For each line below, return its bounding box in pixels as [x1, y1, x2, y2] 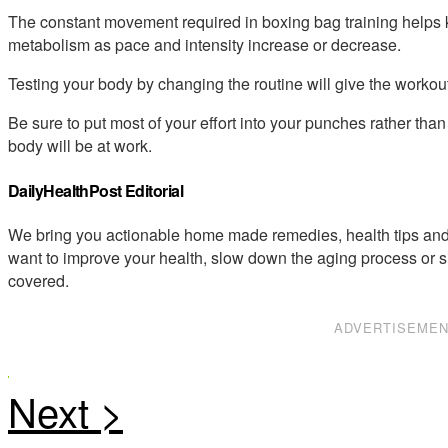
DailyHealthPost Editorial [8, 178, 183, 202]
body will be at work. [8, 134, 152, 158]
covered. [8, 268, 69, 292]
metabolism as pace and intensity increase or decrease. [8, 33, 401, 57]
